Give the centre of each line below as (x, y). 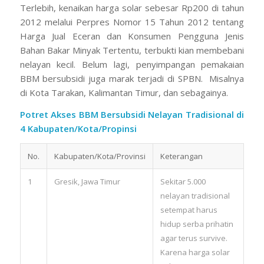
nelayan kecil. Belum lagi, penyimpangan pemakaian (132, 64)
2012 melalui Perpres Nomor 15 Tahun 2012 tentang (132, 22)
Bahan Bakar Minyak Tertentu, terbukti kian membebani (132, 50)
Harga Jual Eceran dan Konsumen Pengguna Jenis (132, 36)
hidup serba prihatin (197, 224)
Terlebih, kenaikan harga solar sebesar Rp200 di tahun (132, 8)
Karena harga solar (195, 252)
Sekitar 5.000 (183, 181)
